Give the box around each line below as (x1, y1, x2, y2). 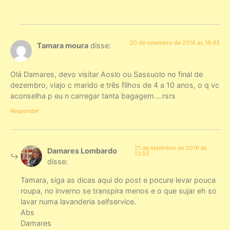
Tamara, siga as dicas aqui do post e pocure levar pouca (21, 175, 216, 184)
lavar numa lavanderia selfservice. (21, 197, 136, 206)
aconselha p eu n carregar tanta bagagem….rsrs (10, 91, 176, 100)
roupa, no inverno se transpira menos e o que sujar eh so (21, 186, 217, 195)
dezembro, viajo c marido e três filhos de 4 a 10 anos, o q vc (10, 80, 219, 89)
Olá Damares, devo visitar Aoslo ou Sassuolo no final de (10, 69, 203, 79)
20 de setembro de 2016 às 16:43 (130, 39, 220, 46)
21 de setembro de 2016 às (135, 144, 207, 152)
